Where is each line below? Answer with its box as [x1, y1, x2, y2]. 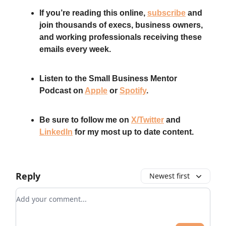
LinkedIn [39, 127, 73, 136]
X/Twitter [131, 115, 164, 124]
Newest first [149, 171, 190, 181]
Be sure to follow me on [39, 115, 131, 124]
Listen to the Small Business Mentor [39, 74, 177, 83]
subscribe [147, 8, 186, 17]
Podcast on [39, 86, 85, 95]
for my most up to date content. [73, 127, 194, 136]
